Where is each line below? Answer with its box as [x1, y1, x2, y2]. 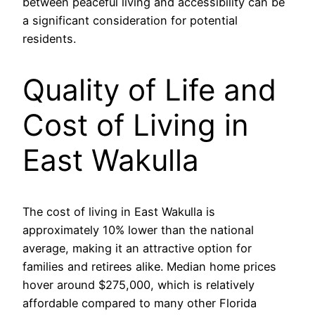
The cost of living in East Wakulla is [22, 205, 215, 219]
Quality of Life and [22, 72, 276, 108]
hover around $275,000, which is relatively [22, 278, 255, 292]
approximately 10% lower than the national [22, 223, 254, 238]
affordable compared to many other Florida [22, 296, 257, 311]
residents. [22, 32, 76, 46]
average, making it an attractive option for [22, 241, 252, 256]
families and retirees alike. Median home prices [22, 259, 276, 274]
